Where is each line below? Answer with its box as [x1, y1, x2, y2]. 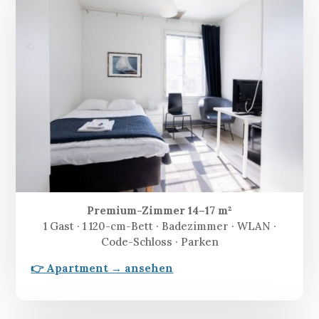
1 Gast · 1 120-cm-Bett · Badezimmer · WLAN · [43, 219, 276, 234]
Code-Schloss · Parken [100, 235, 219, 249]
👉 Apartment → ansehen [31, 261, 174, 276]
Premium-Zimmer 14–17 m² [87, 204, 232, 218]
